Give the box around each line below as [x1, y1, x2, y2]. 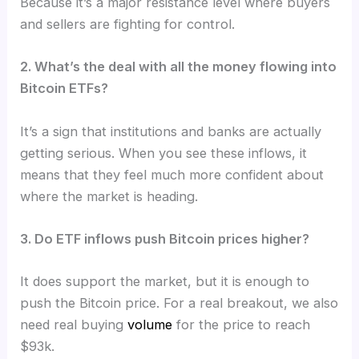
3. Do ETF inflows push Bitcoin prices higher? [20, 230, 310, 247]
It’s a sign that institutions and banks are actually [20, 123, 322, 139]
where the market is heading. [20, 188, 199, 204]
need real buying [20, 317, 128, 333]
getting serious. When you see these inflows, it [20, 144, 308, 161]
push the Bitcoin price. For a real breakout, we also [20, 295, 339, 312]
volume [127, 317, 173, 333]
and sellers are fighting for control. [20, 16, 236, 33]
